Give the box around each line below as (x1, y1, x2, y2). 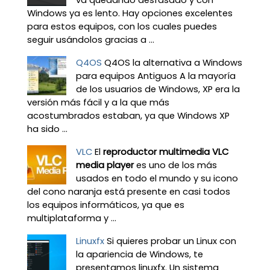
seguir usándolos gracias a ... (27, 34, 154, 46)
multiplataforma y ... (27, 212, 116, 225)
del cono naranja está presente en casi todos (27, 186, 230, 198)
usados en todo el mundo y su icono (75, 172, 238, 185)
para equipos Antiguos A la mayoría (75, 70, 236, 83)
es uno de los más (133, 159, 217, 172)
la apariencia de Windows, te (75, 248, 203, 261)
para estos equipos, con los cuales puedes (27, 20, 217, 33)
